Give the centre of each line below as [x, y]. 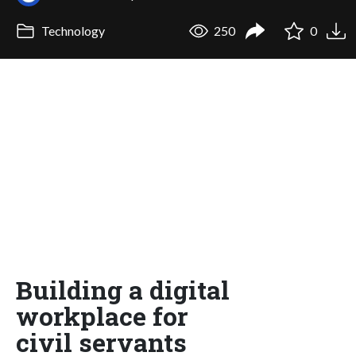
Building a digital [123, 289]
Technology [72, 31]
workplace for [102, 315]
